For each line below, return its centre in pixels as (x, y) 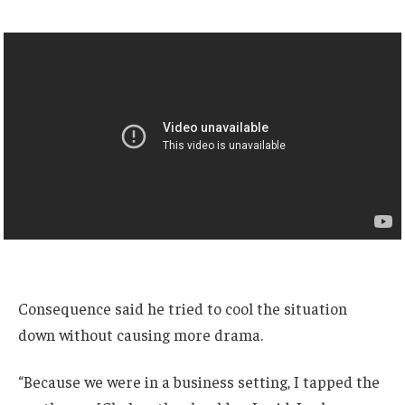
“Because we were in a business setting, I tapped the (199, 381)
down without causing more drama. (141, 334)
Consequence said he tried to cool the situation (183, 308)
